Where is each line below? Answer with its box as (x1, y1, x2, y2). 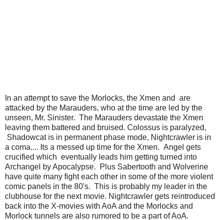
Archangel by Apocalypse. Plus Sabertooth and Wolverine (5, 162, 208, 171)
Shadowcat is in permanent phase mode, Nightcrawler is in (5, 133, 211, 141)
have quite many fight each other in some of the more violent (5, 172, 213, 181)
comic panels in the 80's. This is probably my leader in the (5, 182, 207, 191)
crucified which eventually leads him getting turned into (5, 152, 197, 161)
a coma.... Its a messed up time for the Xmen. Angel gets (5, 142, 201, 151)
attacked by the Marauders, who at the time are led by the (5, 103, 202, 112)
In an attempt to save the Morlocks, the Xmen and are (5, 93, 191, 102)
